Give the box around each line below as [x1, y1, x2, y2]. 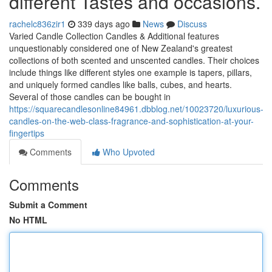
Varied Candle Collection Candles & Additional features [9, 30, 219, 42]
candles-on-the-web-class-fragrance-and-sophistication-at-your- [9, 115, 254, 127]
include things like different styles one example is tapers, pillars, [9, 66, 252, 78]
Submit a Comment [9, 199, 87, 211]
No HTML [9, 214, 47, 226]
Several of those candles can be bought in [9, 90, 171, 103]
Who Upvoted [100, 146, 155, 158]
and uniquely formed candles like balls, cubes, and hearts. [9, 78, 232, 90]
